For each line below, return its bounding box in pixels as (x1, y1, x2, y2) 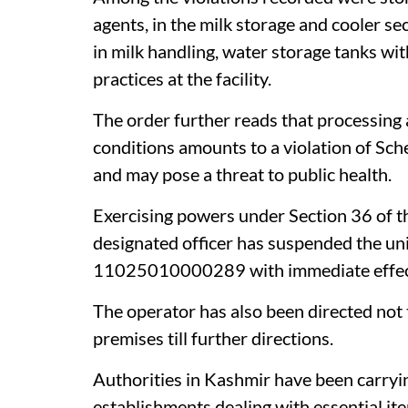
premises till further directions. (93, 327, 333, 349)
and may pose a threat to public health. (93, 163, 392, 185)
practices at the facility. (93, 67, 271, 89)
